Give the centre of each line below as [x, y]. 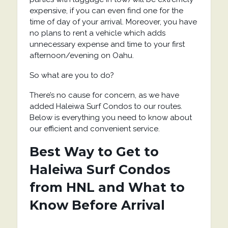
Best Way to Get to [94, 151]
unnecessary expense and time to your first [107, 44]
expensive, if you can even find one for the [106, 10]
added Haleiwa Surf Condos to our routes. [106, 106]
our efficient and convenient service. [94, 129]
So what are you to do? [72, 75]
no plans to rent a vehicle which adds [97, 33]
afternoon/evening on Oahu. [81, 55]
